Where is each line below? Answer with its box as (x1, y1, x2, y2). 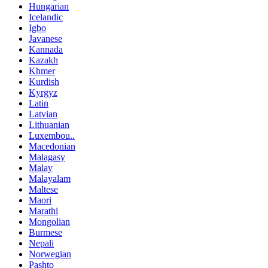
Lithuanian (29, 120, 69, 130)
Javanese (29, 33, 62, 44)
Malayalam (29, 173, 71, 184)
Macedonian (29, 141, 75, 152)
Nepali (29, 238, 54, 249)
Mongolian (29, 217, 70, 227)
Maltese (29, 184, 58, 195)
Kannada (29, 44, 63, 55)
